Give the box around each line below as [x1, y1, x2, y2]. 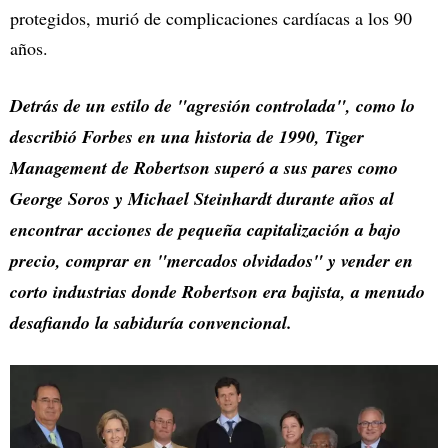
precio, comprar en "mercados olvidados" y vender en [10, 248, 413, 274]
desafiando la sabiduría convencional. [10, 310, 298, 336]
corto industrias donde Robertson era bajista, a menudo [10, 279, 425, 305]
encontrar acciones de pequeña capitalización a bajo [10, 217, 401, 243]
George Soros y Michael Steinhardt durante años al [10, 186, 394, 212]
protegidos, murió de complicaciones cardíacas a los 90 [10, 6, 412, 31]
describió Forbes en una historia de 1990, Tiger [10, 124, 364, 150]
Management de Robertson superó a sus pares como [10, 155, 398, 181]
